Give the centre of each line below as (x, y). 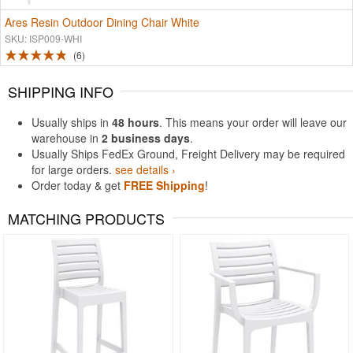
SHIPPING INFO (61, 92)
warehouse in (67, 138)
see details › (145, 170)
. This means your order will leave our (253, 123)
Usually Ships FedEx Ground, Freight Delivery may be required (188, 154)
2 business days (146, 138)
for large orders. (73, 170)
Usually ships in (72, 123)
